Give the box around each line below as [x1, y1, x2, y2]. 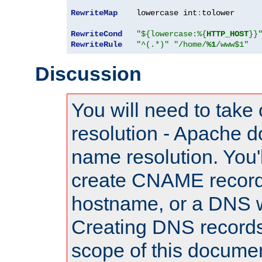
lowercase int [118, 8, 197, 18]
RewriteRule [71, 39, 122, 49]
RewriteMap [71, 8, 118, 18]
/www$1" [216, 39, 249, 49]
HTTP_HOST [206, 29, 249, 39]
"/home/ [174, 39, 206, 49]
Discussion [35, 62, 142, 85]
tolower [202, 8, 235, 18]
